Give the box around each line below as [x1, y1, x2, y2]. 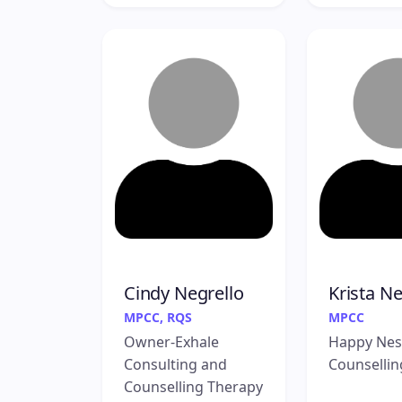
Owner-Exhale [124, 331, 219, 352]
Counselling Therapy [124, 376, 263, 397]
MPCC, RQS [124, 308, 192, 326]
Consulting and [124, 354, 227, 374]
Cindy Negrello [124, 280, 244, 305]
